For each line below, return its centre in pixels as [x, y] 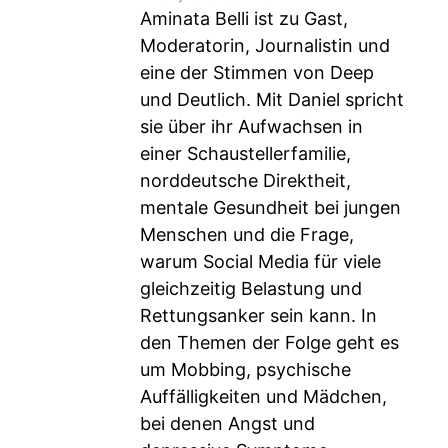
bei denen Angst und [227, 423]
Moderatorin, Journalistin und [265, 45]
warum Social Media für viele [260, 261]
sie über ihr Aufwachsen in [251, 126]
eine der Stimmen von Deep [257, 72]
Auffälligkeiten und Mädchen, [263, 396]
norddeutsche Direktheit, [245, 180]
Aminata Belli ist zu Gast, [244, 18]
